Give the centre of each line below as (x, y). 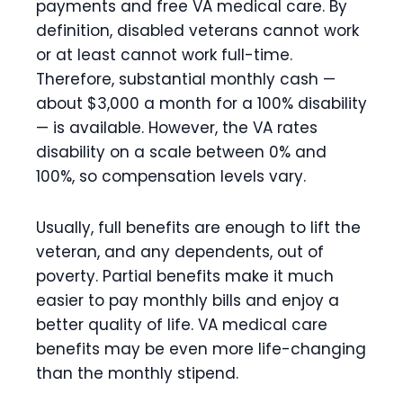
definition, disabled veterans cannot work (197, 31)
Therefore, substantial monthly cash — (186, 79)
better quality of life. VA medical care (182, 325)
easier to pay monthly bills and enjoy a (188, 300)
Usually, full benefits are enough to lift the (198, 228)
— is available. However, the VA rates (177, 128)
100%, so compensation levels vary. (171, 176)
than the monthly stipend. (137, 373)
